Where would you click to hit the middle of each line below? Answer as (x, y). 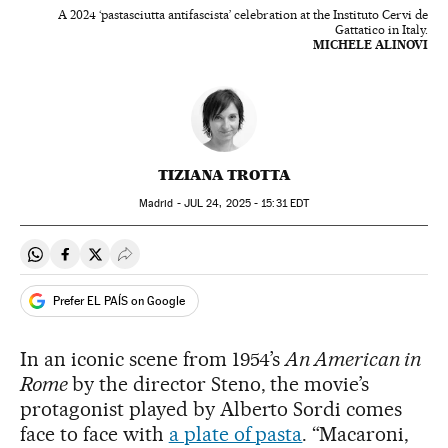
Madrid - (161, 203)
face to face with (94, 434)
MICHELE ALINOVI (370, 44)
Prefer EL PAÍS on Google (119, 300)
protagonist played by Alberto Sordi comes (211, 409)
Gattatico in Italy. (381, 29)
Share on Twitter (151, 262)
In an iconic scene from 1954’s (153, 359)
